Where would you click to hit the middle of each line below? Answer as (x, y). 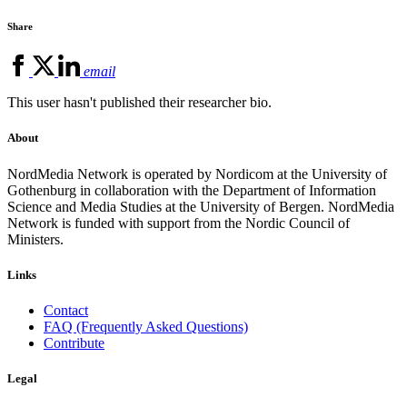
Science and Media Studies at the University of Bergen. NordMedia (201, 206)
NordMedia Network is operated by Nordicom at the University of (197, 174)
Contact (66, 310)
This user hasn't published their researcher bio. (139, 103)
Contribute (74, 342)
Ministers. (35, 239)
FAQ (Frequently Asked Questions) (146, 326)
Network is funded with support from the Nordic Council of (179, 223)
